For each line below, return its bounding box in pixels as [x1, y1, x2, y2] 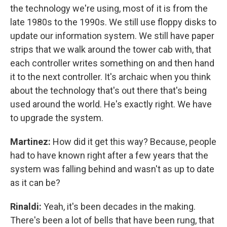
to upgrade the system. [10, 112, 103, 123]
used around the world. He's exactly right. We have [10, 99, 212, 109]
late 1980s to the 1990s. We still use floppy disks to [10, 17, 216, 27]
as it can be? [10, 177, 60, 188]
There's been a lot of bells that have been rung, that [10, 215, 214, 225]
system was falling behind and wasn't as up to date [10, 164, 214, 174]
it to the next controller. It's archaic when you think [10, 71, 211, 82]
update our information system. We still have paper [10, 30, 214, 41]
